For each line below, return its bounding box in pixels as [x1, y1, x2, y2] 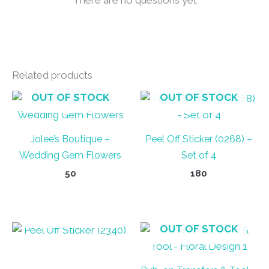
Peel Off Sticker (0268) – [145, 133, 252, 145]
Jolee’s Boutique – [31, 133, 110, 145]
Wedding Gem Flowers [19, 150, 121, 162]
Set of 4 [181, 150, 217, 162]
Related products [12, 68, 92, 81]
